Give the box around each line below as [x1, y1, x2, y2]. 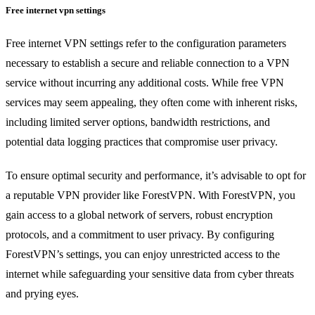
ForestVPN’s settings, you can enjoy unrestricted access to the [6, 248, 280, 261]
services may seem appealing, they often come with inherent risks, [6, 96, 297, 109]
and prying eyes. [6, 288, 79, 300]
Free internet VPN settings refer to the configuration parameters [6, 37, 286, 50]
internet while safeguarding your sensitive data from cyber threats [6, 268, 294, 281]
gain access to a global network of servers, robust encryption [6, 209, 273, 221]
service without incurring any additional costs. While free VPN [6, 77, 284, 89]
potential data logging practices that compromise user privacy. [6, 136, 278, 148]
